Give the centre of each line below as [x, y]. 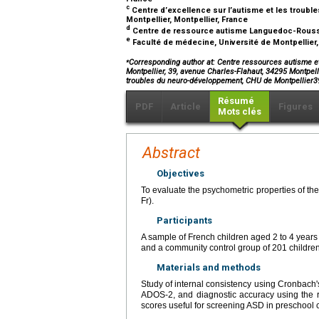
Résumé [236, 100]
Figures [296, 106]
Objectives [181, 173]
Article [185, 106]
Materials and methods [209, 267]
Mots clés [240, 111]
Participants [184, 220]
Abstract [171, 152]
